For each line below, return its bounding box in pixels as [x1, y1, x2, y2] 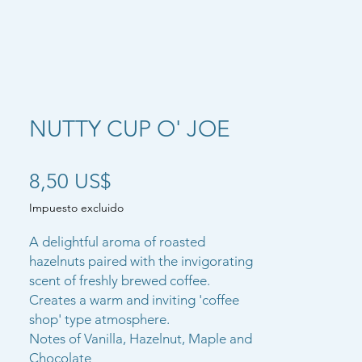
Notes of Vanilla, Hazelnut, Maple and [29, 330, 252, 347]
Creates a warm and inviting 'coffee [29, 291, 239, 308]
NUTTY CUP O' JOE [29, 115, 230, 142]
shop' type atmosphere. [29, 310, 170, 327]
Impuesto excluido [29, 200, 124, 215]
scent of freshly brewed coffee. [29, 271, 210, 288]
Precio [111, 167, 169, 193]
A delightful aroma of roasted [29, 233, 205, 250]
